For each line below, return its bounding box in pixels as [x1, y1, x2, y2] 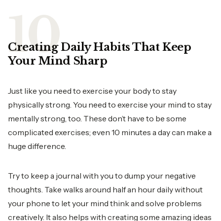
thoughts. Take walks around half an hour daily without [8, 184, 203, 194]
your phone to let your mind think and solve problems [8, 198, 202, 208]
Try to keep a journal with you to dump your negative [8, 171, 196, 181]
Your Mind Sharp [8, 54, 108, 68]
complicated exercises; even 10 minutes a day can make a [8, 127, 212, 137]
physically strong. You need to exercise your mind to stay [8, 100, 212, 110]
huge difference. [8, 141, 66, 151]
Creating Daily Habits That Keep [8, 40, 191, 54]
